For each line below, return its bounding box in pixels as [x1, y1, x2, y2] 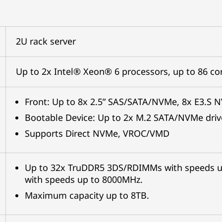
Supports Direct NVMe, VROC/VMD [24, 127, 169, 139]
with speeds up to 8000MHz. [24, 173, 143, 185]
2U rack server [15, 35, 76, 47]
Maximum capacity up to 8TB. [24, 189, 149, 201]
